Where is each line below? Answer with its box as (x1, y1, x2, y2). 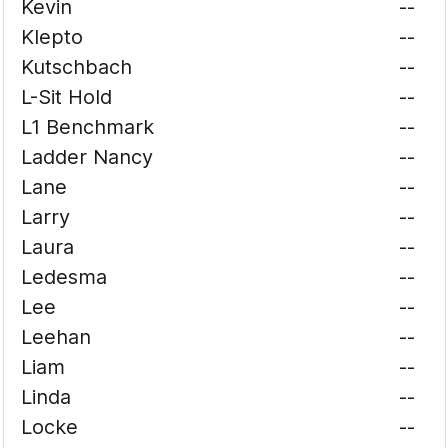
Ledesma (21, 265, 108, 289)
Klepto (21, 25, 84, 49)
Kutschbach (21, 55, 133, 79)
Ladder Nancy (21, 145, 154, 169)
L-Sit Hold (21, 85, 113, 109)
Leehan (21, 325, 92, 349)
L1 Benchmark (21, 115, 155, 139)
